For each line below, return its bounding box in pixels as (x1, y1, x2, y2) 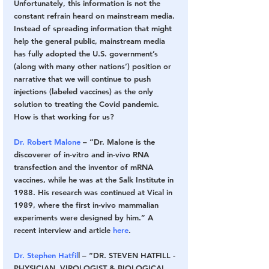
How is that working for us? (14, 111, 114, 121)
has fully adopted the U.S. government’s (14, 48, 160, 58)
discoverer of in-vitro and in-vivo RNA (14, 149, 151, 159)
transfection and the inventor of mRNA (14, 162, 156, 172)
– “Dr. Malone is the (80, 136, 157, 147)
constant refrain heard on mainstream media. (14, 10, 177, 20)
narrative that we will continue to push (14, 73, 153, 83)
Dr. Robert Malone (14, 136, 80, 147)
